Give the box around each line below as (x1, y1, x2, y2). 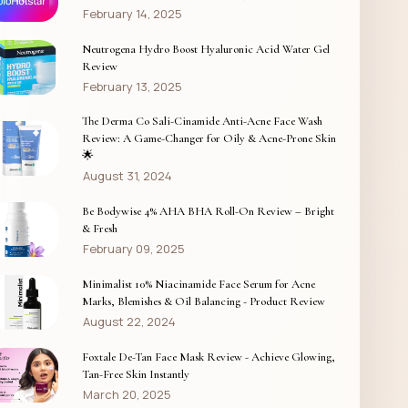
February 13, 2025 (82, 77, 182, 95)
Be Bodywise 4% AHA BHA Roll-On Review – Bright (81, 203, 334, 219)
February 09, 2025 (82, 240, 185, 257)
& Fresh (81, 220, 117, 236)
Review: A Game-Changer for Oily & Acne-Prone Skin (81, 131, 336, 146)
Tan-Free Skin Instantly (81, 366, 189, 382)
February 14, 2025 (82, 5, 182, 22)
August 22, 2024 (82, 312, 176, 330)
